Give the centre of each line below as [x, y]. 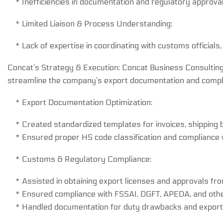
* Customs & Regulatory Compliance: [79, 159]
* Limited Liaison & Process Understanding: [90, 23]
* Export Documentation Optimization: [80, 102]
